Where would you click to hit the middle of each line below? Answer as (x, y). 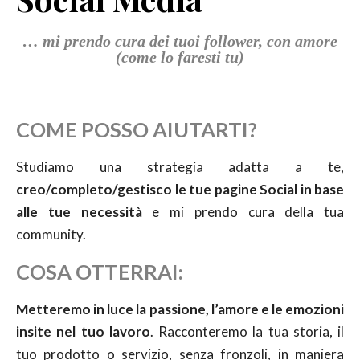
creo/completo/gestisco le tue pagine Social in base (180, 190)
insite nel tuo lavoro (83, 332)
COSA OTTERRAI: (100, 272)
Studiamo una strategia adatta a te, (180, 167)
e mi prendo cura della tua (243, 212)
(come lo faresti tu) (180, 57)
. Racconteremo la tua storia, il (247, 332)
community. (51, 235)
